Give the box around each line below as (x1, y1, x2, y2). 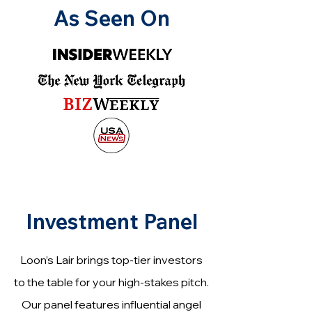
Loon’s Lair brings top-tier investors (20, 253, 203, 267)
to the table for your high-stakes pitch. (14, 275, 209, 289)
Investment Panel (25, 208, 198, 235)
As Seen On (53, 5, 170, 31)
